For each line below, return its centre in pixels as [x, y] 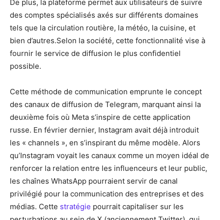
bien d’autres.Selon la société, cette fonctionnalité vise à [108, 41]
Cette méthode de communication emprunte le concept [106, 92]
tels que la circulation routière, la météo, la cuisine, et [103, 28]
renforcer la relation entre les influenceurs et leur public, [109, 168]
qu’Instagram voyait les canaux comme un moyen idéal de [110, 156]
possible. [26, 66]
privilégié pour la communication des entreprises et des [107, 194]
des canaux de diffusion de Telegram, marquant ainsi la [105, 105]
